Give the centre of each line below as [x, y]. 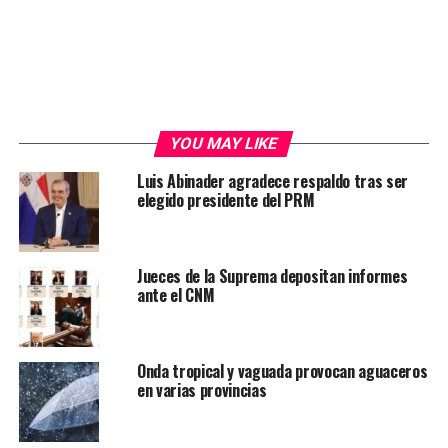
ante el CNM [175, 294]
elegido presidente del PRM [225, 199]
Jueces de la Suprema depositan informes [272, 275]
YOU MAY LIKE [224, 143]
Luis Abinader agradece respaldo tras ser [272, 180]
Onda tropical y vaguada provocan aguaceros [282, 370]
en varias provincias [201, 389]
